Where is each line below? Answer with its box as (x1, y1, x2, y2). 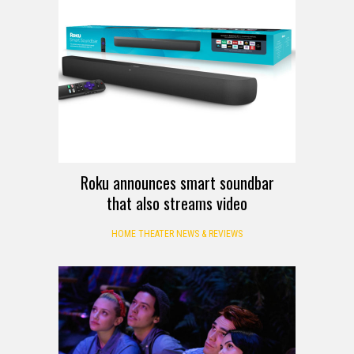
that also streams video (107, 190, 247, 215)
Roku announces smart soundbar (80, 170, 274, 194)
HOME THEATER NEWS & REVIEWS (111, 228, 243, 239)
